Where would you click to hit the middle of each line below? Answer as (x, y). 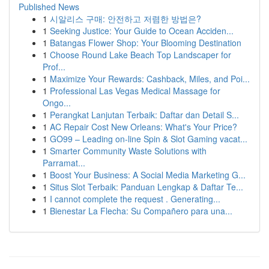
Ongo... (57, 103)
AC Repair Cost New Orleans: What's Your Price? (144, 127)
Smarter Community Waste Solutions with (128, 151)
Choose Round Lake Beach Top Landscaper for (141, 55)
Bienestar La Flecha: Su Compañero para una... (141, 211)
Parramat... (64, 163)
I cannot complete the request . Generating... (135, 199)
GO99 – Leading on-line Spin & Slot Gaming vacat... (149, 139)
